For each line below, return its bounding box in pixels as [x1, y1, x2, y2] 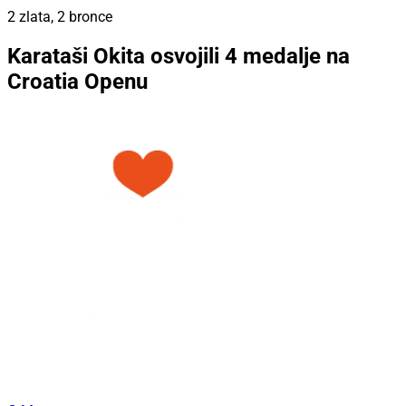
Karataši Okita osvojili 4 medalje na [7, 43, 350, 69]
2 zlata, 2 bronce [7, 8, 112, 25]
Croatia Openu [7, 68, 148, 94]
